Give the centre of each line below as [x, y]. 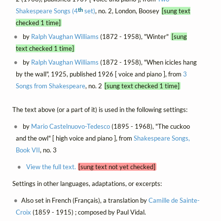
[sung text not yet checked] [117, 166]
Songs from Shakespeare [50, 86]
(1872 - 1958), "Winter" [135, 36]
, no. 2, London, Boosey [128, 11]
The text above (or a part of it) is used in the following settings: [100, 109]
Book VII [28, 150]
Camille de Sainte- [174, 200]
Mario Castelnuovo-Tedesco [71, 126]
